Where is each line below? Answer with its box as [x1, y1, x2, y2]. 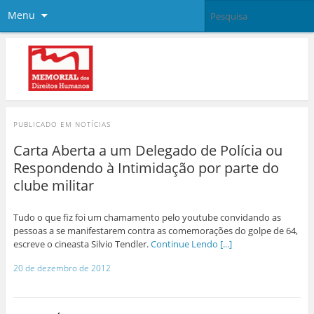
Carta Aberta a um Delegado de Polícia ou [13, 141, 282, 161]
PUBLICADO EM [13, 119, 75, 130]
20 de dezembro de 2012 [13, 261, 111, 274]
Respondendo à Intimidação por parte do [13, 158, 279, 178]
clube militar [13, 176, 94, 196]
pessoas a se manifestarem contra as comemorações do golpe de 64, [13, 224, 298, 237]
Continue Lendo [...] [150, 238, 232, 250]
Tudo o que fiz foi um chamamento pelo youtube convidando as [13, 211, 281, 224]
